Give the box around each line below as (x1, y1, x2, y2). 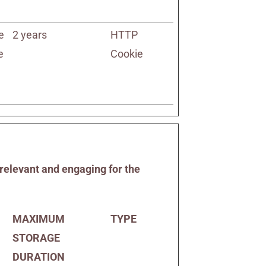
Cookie (110, 47, 144, 60)
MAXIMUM (12, 213, 65, 225)
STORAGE (12, 232, 61, 244)
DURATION (12, 251, 65, 263)
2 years (12, 28, 47, 41)
